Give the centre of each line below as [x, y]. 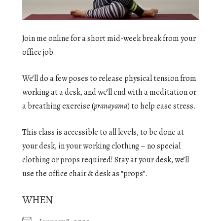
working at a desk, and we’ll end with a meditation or [109, 92]
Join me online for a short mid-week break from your [109, 39]
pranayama [110, 106]
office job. [39, 53]
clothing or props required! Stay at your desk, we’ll [106, 160]
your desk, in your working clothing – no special [101, 146]
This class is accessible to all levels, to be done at [103, 132]
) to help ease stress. [162, 106]
